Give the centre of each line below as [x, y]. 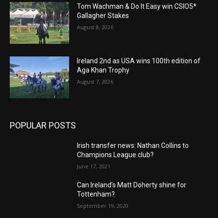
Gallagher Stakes [103, 16]
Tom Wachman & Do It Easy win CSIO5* [137, 7]
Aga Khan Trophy [103, 70]
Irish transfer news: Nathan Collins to [133, 145]
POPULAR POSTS [43, 125]
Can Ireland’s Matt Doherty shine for [132, 185]
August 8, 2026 [95, 27]
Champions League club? [116, 154]
